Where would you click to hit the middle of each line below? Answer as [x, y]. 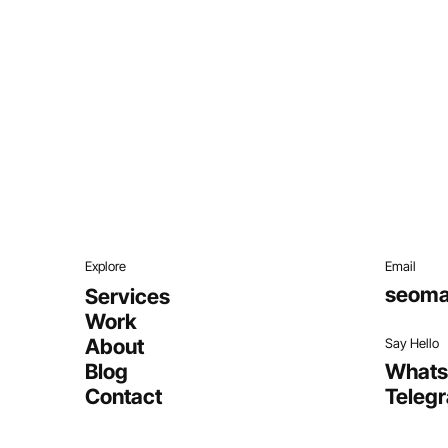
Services [127, 296]
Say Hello [412, 342]
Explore [105, 265]
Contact [123, 396]
